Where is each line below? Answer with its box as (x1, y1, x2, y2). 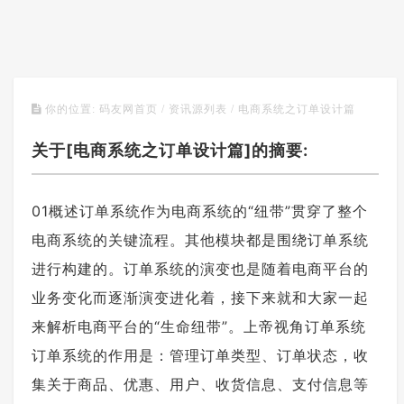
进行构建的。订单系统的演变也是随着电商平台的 (32, 260, 369, 278)
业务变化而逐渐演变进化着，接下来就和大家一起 (32, 289, 369, 307)
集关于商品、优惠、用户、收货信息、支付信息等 (32, 375, 369, 393)
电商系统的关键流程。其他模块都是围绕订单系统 (32, 231, 369, 249)
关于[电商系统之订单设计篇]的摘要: (32, 141, 308, 160)
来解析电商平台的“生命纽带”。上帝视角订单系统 (32, 317, 366, 335)
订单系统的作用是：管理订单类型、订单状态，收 (32, 346, 369, 364)
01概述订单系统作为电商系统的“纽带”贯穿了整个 (32, 202, 368, 220)
